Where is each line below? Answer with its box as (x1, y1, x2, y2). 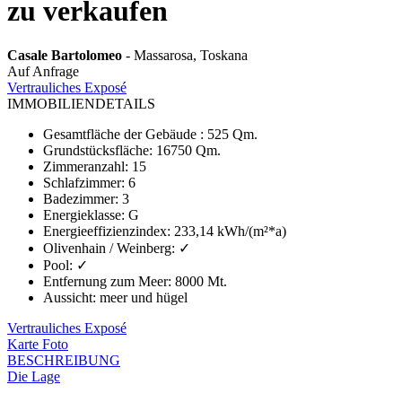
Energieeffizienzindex (43, 223, 167, 239)
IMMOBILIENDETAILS (7, 95, 155, 111)
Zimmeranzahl (43, 158, 125, 174)
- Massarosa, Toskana (122, 47, 248, 63)
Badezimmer (43, 190, 115, 206)
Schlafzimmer (43, 174, 121, 190)
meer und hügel (100, 289, 188, 305)
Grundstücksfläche (43, 142, 149, 158)
